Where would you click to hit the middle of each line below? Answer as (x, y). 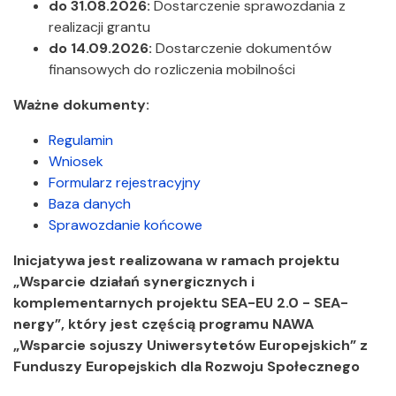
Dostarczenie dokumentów (242, 48)
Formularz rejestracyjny (125, 183)
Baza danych (90, 204)
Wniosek (76, 161)
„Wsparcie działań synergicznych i (134, 282)
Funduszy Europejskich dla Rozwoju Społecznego (187, 366)
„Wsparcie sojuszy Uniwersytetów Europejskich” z (190, 345)
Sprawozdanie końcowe (126, 225)
